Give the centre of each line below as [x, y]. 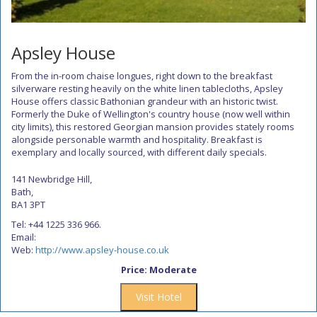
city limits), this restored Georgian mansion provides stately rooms [153, 127]
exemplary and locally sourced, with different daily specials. [139, 152]
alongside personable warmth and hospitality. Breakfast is [137, 139]
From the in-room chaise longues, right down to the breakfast [142, 76]
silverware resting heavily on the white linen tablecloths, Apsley [147, 88]
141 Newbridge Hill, [52, 179]
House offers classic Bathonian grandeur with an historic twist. [145, 101]
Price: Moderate [158, 270]
